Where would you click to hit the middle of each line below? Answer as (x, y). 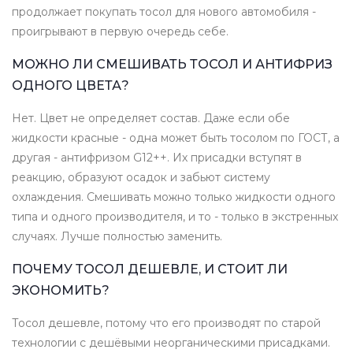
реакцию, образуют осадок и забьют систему (141, 178)
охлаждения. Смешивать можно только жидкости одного (174, 197)
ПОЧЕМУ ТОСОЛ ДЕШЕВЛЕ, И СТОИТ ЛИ (150, 269)
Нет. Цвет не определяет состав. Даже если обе (151, 119)
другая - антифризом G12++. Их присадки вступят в (157, 158)
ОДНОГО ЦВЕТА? (71, 86)
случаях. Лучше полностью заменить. (117, 237)
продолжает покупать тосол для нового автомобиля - (164, 12)
